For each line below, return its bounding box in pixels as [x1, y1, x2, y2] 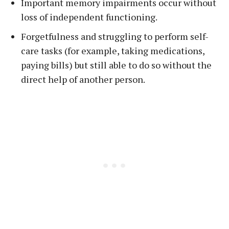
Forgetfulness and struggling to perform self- [21, 30, 209, 42]
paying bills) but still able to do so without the [21, 59, 212, 71]
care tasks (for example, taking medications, [21, 44, 204, 57]
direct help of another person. [21, 73, 145, 85]
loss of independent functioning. [21, 11, 157, 23]
